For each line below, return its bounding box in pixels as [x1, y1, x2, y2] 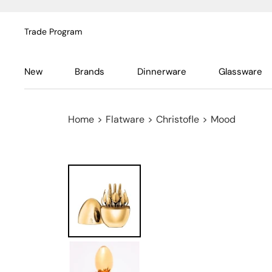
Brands [75, 66, 105, 78]
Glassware [218, 66, 262, 78]
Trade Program [24, 26, 82, 37]
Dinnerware [137, 66, 186, 78]
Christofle [156, 113, 199, 126]
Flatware [106, 113, 144, 126]
